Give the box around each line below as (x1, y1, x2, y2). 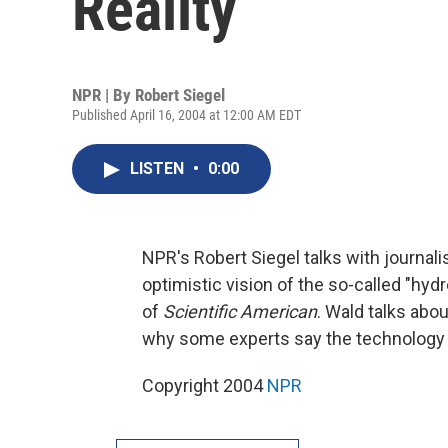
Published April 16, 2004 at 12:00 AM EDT (72, 107, 301, 123)
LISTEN (130, 159, 188, 178)
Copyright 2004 (142, 375, 267, 396)
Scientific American (163, 301, 317, 322)
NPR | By (72, 85, 135, 105)
